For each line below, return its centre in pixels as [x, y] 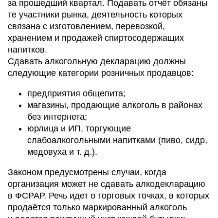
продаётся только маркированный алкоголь [97, 208]
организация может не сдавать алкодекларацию [107, 184]
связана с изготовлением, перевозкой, [86, 27]
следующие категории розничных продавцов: [101, 73]
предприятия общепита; [76, 94]
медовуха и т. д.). [62, 152]
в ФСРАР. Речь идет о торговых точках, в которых [109, 196]
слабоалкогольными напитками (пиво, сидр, [117, 140]
